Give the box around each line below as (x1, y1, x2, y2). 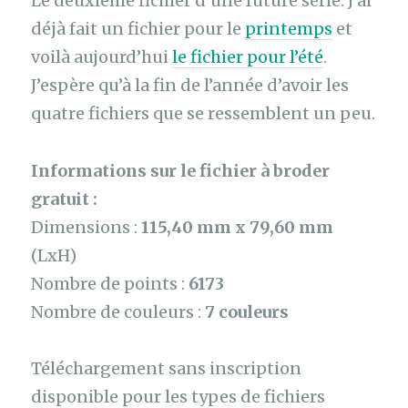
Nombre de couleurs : (31, 301, 206, 322)
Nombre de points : (31, 272, 189, 294)
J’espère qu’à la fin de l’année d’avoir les (31, 75, 350, 97)
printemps (245, 18, 333, 40)
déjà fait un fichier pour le (31, 18, 246, 40)
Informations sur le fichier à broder (31, 159, 331, 181)
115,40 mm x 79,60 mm (141, 216, 334, 238)
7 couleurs (205, 301, 290, 322)
